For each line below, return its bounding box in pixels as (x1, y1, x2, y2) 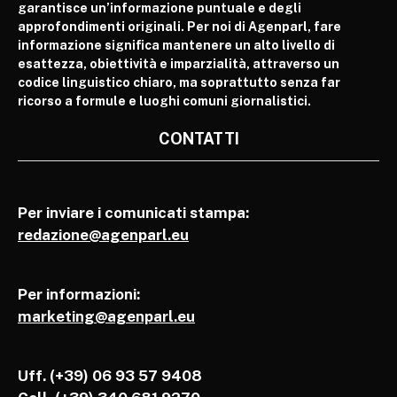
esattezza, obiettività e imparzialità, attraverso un (18, 57, 339, 72)
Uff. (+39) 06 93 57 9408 (18, 367, 202, 385)
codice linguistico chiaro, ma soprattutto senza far (18, 75, 340, 90)
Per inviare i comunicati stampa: (18, 204, 249, 222)
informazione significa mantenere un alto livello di (18, 38, 335, 53)
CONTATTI (158, 129, 239, 149)
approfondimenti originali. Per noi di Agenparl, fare (18, 19, 341, 35)
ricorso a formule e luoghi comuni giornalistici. (18, 94, 311, 109)
